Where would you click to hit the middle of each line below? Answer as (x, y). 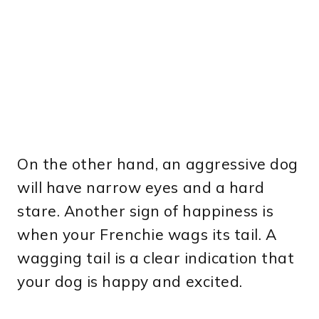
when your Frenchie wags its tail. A (147, 235)
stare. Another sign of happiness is (146, 211)
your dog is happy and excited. (130, 282)
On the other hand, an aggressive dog (158, 164)
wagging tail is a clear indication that (156, 258)
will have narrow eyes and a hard (141, 188)
